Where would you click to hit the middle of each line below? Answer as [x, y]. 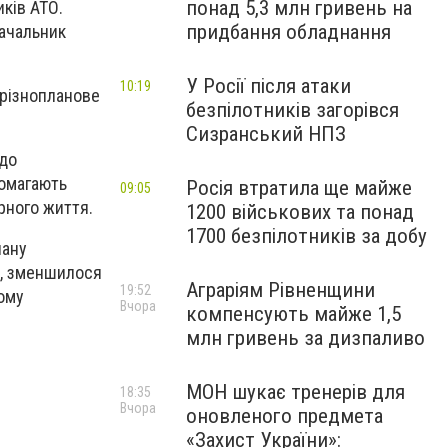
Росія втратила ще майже [299, 188]
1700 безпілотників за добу [306, 236]
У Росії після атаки [268, 86]
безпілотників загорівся [292, 110]
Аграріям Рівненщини [280, 290]
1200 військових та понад [300, 212]
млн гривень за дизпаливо [305, 338]
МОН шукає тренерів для [295, 392]
